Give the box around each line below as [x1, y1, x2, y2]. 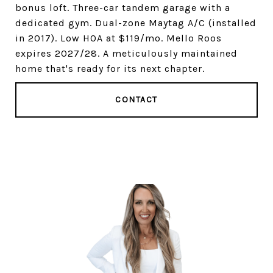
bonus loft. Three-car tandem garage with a [15, 1, 230, 13]
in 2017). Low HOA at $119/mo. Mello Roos [15, 32, 222, 44]
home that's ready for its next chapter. [15, 62, 205, 74]
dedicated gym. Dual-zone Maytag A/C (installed [15, 16, 257, 29]
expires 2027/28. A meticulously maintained [15, 47, 238, 59]
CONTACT [115, 94, 158, 105]
